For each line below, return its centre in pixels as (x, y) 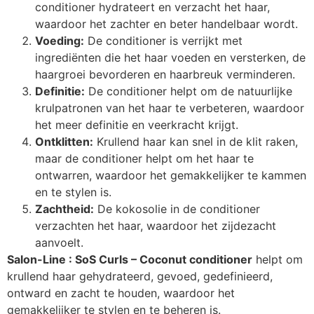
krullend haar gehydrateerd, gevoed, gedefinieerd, (140, 276)
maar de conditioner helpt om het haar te (144, 158)
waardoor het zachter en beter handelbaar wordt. (166, 23)
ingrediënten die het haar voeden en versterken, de (170, 57)
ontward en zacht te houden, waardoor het (121, 293)
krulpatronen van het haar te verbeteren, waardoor (170, 108)
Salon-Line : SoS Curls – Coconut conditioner (130, 259)
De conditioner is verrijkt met (163, 40)
